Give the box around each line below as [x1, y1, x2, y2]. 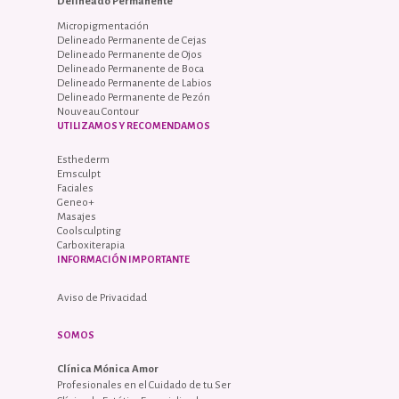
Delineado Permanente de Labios [56, 77, 212, 90]
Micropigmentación [56, 20, 149, 33]
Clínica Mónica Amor [56, 363, 159, 376]
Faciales [56, 183, 94, 195]
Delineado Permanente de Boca [56, 63, 204, 76]
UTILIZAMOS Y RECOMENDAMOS [56, 120, 210, 132]
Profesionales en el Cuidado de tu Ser [56, 379, 231, 392]
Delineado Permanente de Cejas [56, 35, 207, 47]
